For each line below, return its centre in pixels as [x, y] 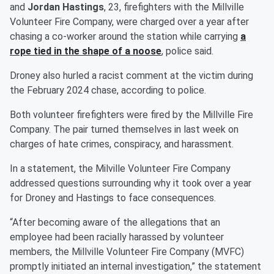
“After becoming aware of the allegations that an [115, 223]
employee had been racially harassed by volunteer [117, 237]
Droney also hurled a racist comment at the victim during [131, 76]
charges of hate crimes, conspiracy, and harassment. [122, 144]
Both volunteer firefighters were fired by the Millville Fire [131, 115]
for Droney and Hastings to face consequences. [113, 198]
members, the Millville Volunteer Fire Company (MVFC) [127, 252]
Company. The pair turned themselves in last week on [124, 130]
